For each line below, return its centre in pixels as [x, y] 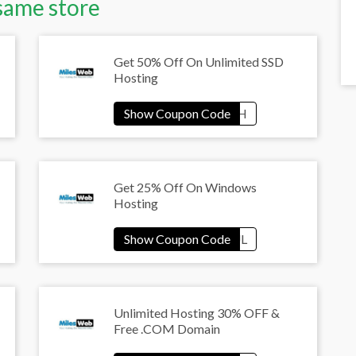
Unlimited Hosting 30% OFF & [197, 313]
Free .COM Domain [167, 329]
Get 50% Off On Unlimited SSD [199, 62]
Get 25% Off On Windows [185, 188]
